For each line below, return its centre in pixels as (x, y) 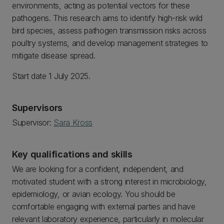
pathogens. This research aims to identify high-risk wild (107, 18)
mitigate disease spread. (54, 55)
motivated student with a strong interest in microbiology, (109, 181)
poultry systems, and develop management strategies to (110, 43)
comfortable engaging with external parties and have (104, 206)
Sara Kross (73, 122)
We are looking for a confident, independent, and (98, 169)
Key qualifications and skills (72, 154)
